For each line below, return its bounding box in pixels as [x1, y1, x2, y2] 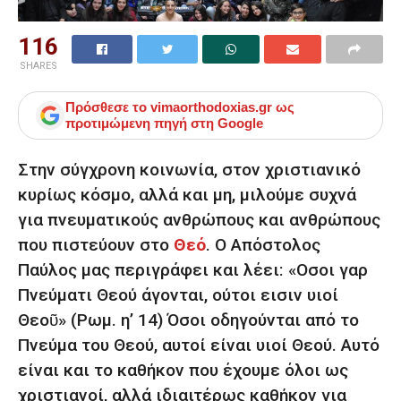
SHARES [19, 60, 57, 73]
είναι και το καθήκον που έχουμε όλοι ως [18, 359, 348, 380]
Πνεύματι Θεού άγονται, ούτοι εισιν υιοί [18, 284, 338, 305]
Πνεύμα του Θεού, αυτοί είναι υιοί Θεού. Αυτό [18, 334, 380, 355]
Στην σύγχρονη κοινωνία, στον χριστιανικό [18, 158, 361, 180]
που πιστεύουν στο [18, 234, 174, 255]
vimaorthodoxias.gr [150, 99, 272, 115]
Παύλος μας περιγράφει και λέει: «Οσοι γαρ [18, 259, 368, 280]
